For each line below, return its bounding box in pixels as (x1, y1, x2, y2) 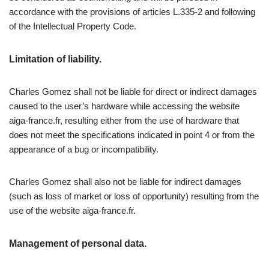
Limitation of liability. (9, 54, 101, 65)
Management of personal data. (9, 238, 147, 249)
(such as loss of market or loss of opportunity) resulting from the (9, 191, 259, 202)
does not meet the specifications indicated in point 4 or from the (9, 130, 255, 141)
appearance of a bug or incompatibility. (9, 144, 159, 155)
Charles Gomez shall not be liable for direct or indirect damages (9, 86, 257, 97)
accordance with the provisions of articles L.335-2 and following (9, 7, 255, 17)
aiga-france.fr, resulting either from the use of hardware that (9, 115, 239, 126)
